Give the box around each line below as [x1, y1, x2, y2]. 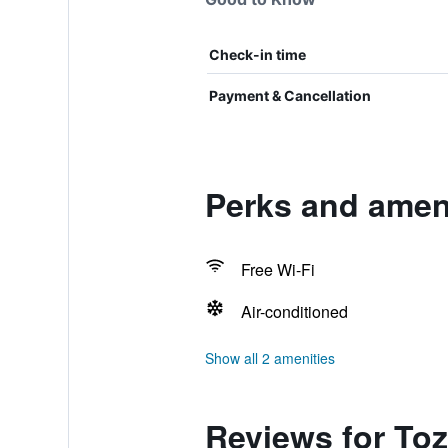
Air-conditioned [240, 300, 348, 323]
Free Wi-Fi [240, 258, 315, 281]
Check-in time [208, 46, 306, 63]
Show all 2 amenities [204, 348, 335, 368]
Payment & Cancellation [208, 87, 371, 104]
